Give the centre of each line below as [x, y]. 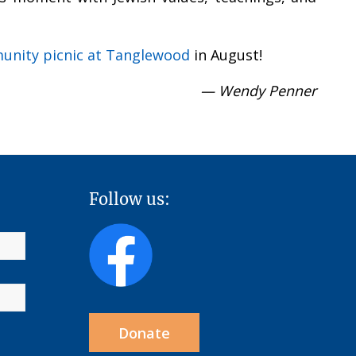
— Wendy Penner [258, 90]
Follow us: [129, 199]
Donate [144, 333]
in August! [226, 55]
